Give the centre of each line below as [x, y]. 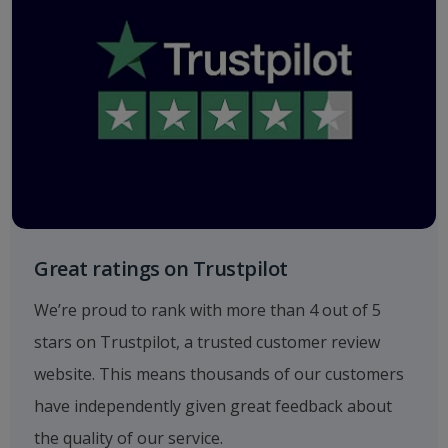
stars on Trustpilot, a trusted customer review [207, 342]
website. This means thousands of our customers [219, 374]
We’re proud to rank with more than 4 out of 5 [207, 310]
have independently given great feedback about [213, 406]
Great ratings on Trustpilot [161, 268]
